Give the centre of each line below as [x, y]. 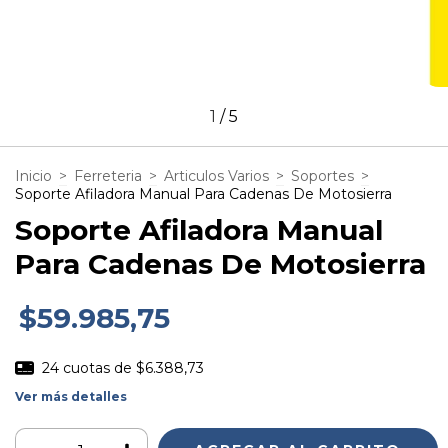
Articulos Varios [216, 175]
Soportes [322, 175]
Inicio [33, 175]
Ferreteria [108, 175]
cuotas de [99, 367]
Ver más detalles [71, 397]
